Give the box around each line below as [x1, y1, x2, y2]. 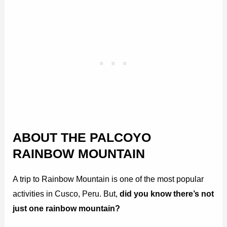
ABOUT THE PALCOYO [13, 130, 152, 145]
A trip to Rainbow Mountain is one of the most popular [13, 174, 204, 184]
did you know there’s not [120, 189, 214, 199]
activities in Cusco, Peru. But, [13, 189, 120, 199]
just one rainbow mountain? [13, 204, 121, 213]
